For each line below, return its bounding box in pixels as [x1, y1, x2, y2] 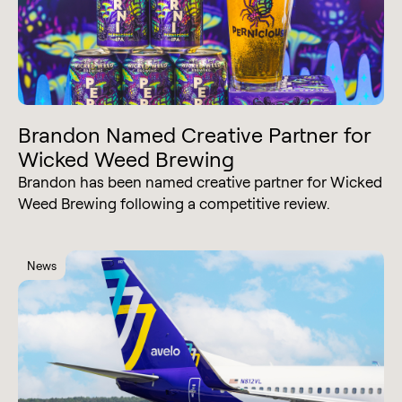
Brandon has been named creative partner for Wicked [18, 171, 382, 191]
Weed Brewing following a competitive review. [18, 193, 330, 213]
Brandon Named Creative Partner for [18, 120, 371, 148]
